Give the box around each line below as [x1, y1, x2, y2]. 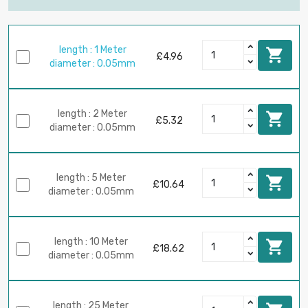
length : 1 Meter [58, 43, 126, 56]
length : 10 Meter [54, 235, 128, 247]
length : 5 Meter [56, 171, 126, 184]
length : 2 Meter [58, 107, 127, 120]
